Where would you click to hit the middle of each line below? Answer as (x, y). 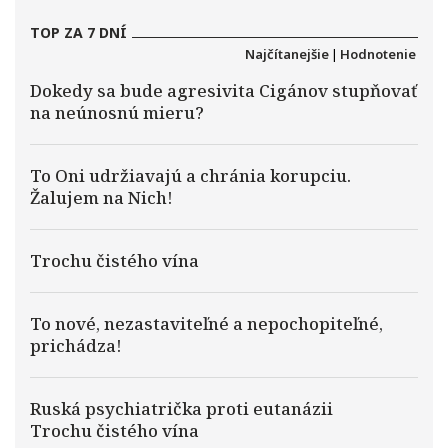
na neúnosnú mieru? (117, 112)
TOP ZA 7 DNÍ (78, 32)
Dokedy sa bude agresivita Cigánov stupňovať (223, 90)
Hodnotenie (378, 54)
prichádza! (76, 345)
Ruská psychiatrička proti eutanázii (181, 408)
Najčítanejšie (287, 54)
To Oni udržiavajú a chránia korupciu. (190, 175)
